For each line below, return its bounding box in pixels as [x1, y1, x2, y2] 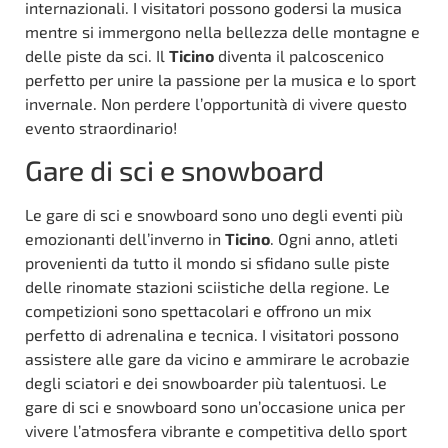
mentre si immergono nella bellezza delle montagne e [25, 21, 420, 41]
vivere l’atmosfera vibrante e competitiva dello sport [25, 421, 407, 441]
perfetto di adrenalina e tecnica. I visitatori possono [25, 325, 399, 345]
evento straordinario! [25, 117, 177, 137]
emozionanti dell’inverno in [25, 229, 225, 249]
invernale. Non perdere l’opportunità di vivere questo [25, 93, 407, 113]
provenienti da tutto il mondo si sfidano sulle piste [25, 253, 390, 273]
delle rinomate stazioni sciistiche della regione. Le [25, 277, 390, 297]
